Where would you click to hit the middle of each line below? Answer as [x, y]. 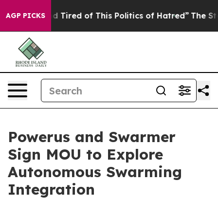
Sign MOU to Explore [85, 154]
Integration [51, 189]
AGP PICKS [26, 16]
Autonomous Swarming [95, 172]
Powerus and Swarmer [92, 137]
